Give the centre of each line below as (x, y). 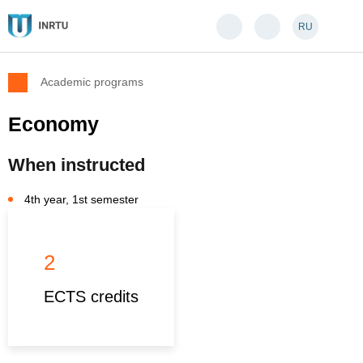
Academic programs (92, 82)
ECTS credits (92, 297)
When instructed (77, 165)
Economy (53, 124)
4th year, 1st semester (81, 199)
